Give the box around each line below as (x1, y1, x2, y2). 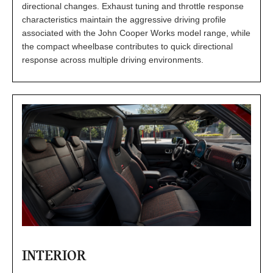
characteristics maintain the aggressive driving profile (22, 14, 226, 24)
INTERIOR (22, 246, 86, 264)
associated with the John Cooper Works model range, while (22, 27, 250, 38)
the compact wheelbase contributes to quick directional (22, 41, 233, 51)
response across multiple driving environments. (22, 54, 204, 65)
